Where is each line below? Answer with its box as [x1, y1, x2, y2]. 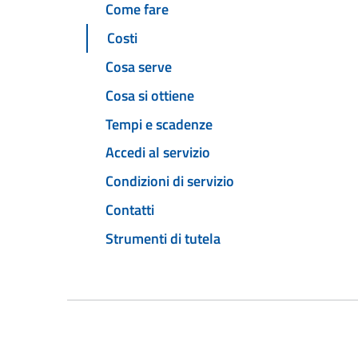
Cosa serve [105, 56, 172, 78]
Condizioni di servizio [105, 170, 234, 193]
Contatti [105, 198, 154, 221]
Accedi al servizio [105, 141, 210, 164]
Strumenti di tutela [105, 227, 221, 249]
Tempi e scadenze [105, 113, 213, 135]
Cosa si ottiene [105, 84, 194, 106]
